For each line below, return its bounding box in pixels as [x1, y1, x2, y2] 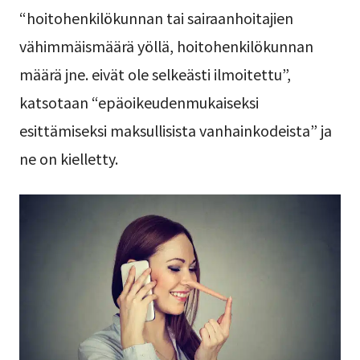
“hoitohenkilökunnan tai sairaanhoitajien [18, 7, 293, 29]
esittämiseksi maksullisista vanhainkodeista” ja [18, 120, 332, 141]
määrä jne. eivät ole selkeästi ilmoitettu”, [18, 63, 291, 85]
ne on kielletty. [18, 148, 118, 170]
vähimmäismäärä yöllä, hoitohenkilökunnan [18, 35, 313, 57]
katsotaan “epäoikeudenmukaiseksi [18, 92, 259, 113]
